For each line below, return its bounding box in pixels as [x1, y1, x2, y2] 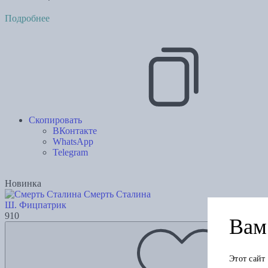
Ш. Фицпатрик [5, 200, 66, 211]
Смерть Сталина [84, 189, 151, 200]
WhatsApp [53, 136, 93, 147]
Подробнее [5, 13, 50, 24]
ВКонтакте [53, 126, 97, 136]
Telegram [53, 147, 88, 158]
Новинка [5, 178, 41, 189]
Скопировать [29, 115, 82, 126]
